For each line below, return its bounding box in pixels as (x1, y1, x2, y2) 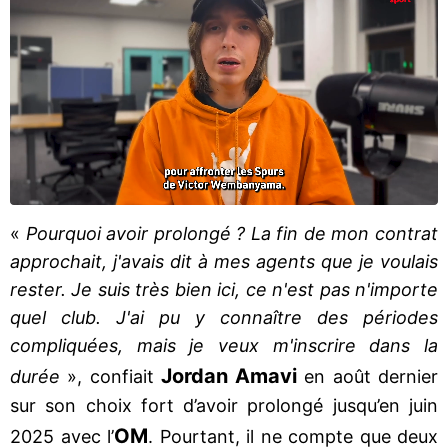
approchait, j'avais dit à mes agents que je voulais (10, 250, 438, 272)
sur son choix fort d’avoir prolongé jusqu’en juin (10, 394, 438, 416)
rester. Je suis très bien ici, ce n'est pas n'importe (10, 278, 438, 300)
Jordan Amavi (153, 363, 298, 388)
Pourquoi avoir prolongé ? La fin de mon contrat (20, 222, 438, 244)
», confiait (67, 365, 154, 387)
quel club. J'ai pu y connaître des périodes (10, 306, 438, 328)
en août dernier (297, 365, 439, 387)
